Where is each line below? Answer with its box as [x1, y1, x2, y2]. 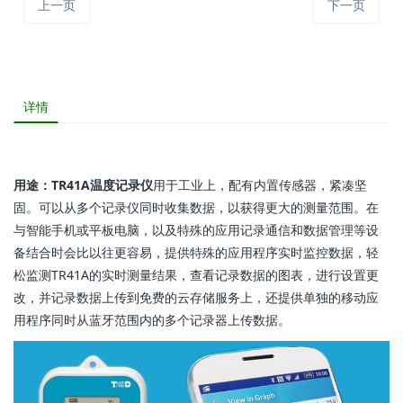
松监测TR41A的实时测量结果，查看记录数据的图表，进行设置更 [13, 266, 379, 284]
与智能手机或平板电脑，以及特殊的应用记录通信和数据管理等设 [13, 221, 379, 239]
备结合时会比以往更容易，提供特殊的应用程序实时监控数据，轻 [13, 244, 379, 262]
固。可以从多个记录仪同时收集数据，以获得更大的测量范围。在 [13, 199, 379, 217]
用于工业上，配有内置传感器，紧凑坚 [153, 176, 367, 194]
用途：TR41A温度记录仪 [13, 176, 153, 194]
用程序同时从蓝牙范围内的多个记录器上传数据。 [13, 311, 291, 329]
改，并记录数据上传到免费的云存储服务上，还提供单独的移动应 [13, 289, 379, 307]
